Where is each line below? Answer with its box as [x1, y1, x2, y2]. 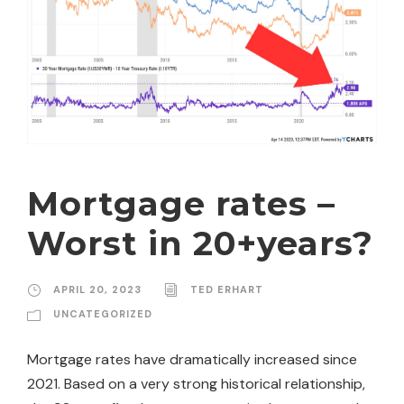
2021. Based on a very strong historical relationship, [27, 373, 365, 393]
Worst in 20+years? [27, 222, 373, 263]
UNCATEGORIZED [53, 307, 152, 320]
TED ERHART [190, 282, 263, 296]
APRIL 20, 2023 [53, 282, 142, 296]
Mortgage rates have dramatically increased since [27, 349, 357, 369]
